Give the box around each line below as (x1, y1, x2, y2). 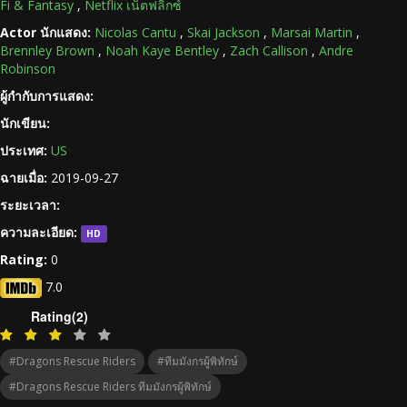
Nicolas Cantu (94, 23, 176, 41)
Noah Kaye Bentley (105, 41, 219, 59)
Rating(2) (31, 306, 88, 325)
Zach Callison (230, 41, 308, 59)
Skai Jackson (187, 23, 260, 41)
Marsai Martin (271, 23, 352, 41)
